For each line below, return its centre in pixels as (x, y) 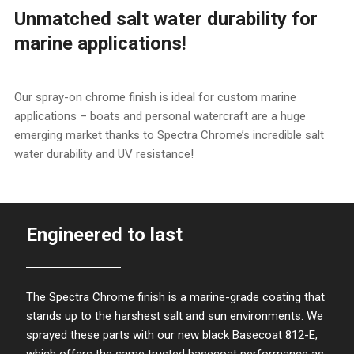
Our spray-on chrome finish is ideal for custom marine (155, 97)
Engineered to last (104, 234)
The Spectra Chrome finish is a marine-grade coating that (175, 297)
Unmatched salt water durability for (166, 19)
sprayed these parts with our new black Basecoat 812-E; (172, 335)
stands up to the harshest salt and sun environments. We (175, 316)
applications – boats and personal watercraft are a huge (160, 116)
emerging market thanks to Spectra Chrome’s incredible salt (169, 135)
